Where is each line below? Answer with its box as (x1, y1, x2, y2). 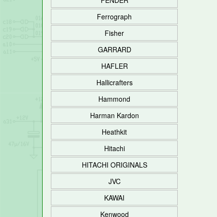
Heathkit (102, 127, 127, 137)
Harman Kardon (90, 110, 139, 120)
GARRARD (97, 45, 131, 54)
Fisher (105, 28, 124, 38)
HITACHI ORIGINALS (81, 160, 147, 170)
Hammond (98, 94, 130, 104)
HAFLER (101, 61, 128, 71)
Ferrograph (97, 12, 132, 21)
